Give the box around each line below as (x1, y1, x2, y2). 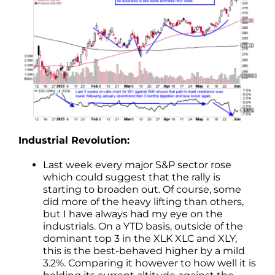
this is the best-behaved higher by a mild (43, 245, 245, 257)
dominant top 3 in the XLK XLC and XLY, (43, 233, 237, 245)
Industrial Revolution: (18, 134, 130, 147)
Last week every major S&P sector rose (43, 159, 231, 171)
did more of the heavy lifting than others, (43, 196, 244, 208)
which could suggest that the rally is (43, 171, 220, 184)
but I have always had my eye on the (43, 208, 223, 220)
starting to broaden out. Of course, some (43, 184, 241, 196)
